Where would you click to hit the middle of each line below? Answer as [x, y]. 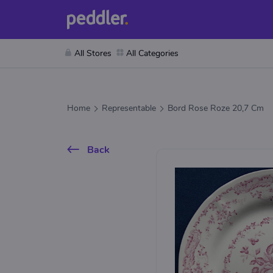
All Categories [152, 53]
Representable [129, 108]
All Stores [93, 53]
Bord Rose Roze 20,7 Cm [216, 108]
